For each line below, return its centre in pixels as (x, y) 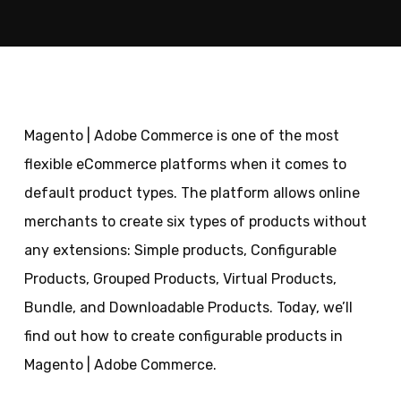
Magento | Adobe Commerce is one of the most (181, 136)
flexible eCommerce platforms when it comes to (185, 164)
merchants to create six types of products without (195, 222)
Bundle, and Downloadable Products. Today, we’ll (188, 307)
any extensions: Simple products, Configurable (180, 250)
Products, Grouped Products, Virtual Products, (180, 279)
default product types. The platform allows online (192, 193)
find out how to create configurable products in (183, 336)
